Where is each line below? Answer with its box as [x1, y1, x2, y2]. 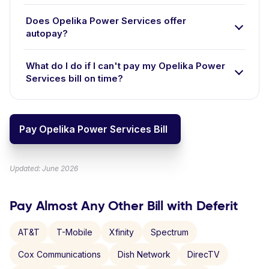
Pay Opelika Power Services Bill [19, 123, 168, 135]
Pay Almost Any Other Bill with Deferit [10, 198, 238, 214]
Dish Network [118, 249, 171, 259]
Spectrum [151, 227, 189, 237]
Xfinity [109, 227, 134, 237]
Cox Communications [18, 249, 101, 259]
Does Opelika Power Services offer [26, 15, 186, 26]
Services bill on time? [26, 73, 123, 84]
